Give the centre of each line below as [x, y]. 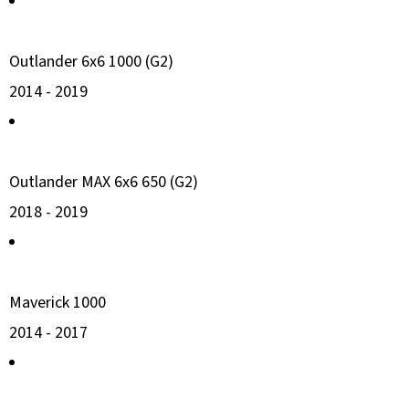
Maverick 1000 [58, 302]
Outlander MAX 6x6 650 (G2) [104, 182]
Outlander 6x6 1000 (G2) [91, 61]
